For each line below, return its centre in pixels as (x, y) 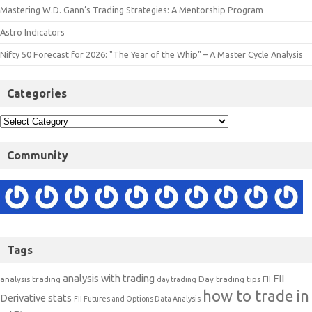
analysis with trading (109, 279)
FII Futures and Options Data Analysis (137, 299)
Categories (37, 94)
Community (38, 156)
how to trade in (256, 296)
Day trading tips (229, 279)
